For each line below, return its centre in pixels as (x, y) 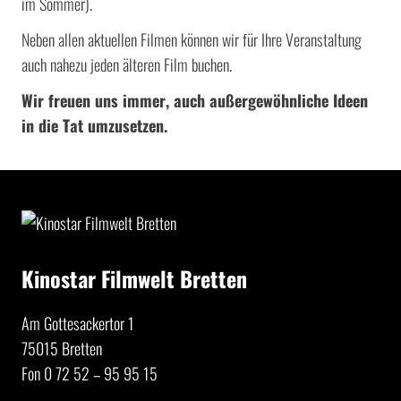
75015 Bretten (62, 349)
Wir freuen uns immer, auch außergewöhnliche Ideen (195, 100)
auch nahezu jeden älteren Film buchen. (127, 64)
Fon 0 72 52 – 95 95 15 (90, 374)
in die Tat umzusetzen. (94, 125)
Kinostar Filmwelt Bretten (134, 279)
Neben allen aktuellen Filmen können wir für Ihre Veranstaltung (192, 39)
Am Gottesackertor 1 (78, 324)
